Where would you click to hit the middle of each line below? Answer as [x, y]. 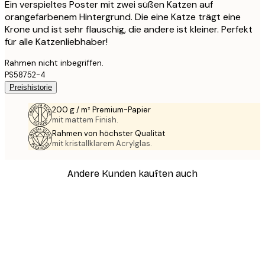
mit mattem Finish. [85, 120]
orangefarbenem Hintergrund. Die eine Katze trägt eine [123, 17]
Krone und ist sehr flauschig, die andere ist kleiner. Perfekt [129, 30]
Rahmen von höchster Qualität [109, 134]
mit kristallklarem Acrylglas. [102, 144]
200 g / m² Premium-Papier [101, 110]
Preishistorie [31, 88]
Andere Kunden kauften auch [132, 173]
